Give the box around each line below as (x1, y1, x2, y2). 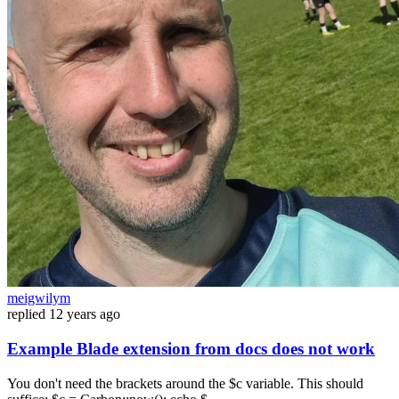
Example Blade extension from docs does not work (7, 339, 375, 359)
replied (7, 306, 45, 322)
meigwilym (7, 290, 70, 306)
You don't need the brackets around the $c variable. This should (7, 375, 363, 391)
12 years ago (49, 306, 120, 322)
